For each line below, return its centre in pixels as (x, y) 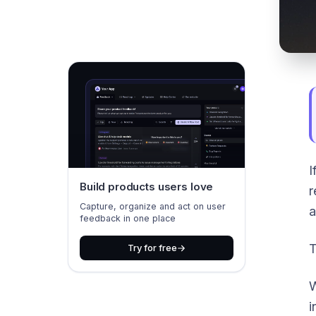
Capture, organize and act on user (153, 206)
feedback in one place (128, 218)
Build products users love (147, 187)
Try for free (152, 248)
